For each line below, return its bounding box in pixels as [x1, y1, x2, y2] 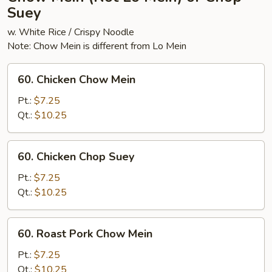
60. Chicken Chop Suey [18, 149, 134, 164]
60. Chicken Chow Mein [18, 72, 135, 87]
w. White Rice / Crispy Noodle [7, 25, 134, 39]
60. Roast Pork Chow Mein [18, 226, 152, 241]
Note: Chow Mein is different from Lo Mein [7, 39, 186, 53]
